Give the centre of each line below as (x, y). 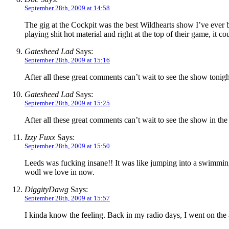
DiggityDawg (47, 190)
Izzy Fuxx (40, 138)
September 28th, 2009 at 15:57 (67, 198)
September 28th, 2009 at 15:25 (67, 103)
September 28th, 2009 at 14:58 (67, 8)
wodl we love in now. (60, 172)
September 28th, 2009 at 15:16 (67, 60)
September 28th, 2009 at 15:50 (67, 146)
